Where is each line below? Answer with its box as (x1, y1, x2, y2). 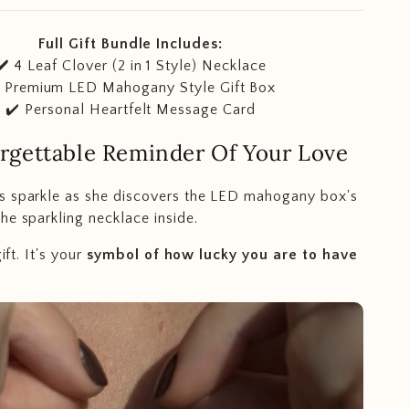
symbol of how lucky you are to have (81, 246, 358, 263)
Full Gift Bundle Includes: (38, 35, 224, 52)
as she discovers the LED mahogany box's (65, 187, 358, 204)
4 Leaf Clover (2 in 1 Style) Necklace (14, 57, 267, 74)
